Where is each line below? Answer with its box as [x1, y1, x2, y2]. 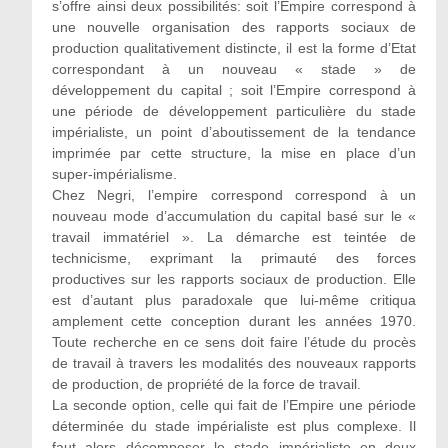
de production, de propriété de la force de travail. [51, 376, 361, 392]
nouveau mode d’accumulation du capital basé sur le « [51, 208, 417, 224]
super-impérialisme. [51, 166, 177, 182]
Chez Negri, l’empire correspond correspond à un [51, 187, 417, 203]
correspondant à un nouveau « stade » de [51, 61, 417, 77]
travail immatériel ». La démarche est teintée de [51, 229, 417, 245]
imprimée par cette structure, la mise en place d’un [51, 145, 417, 161]
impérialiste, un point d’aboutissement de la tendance [51, 124, 417, 140]
